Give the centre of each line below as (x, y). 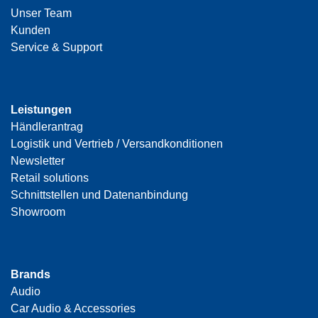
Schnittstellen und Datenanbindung (99, 194)
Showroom (38, 212)
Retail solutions (50, 177)
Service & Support (56, 47)
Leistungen (41, 109)
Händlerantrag (47, 126)
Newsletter (38, 160)
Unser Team (41, 13)
